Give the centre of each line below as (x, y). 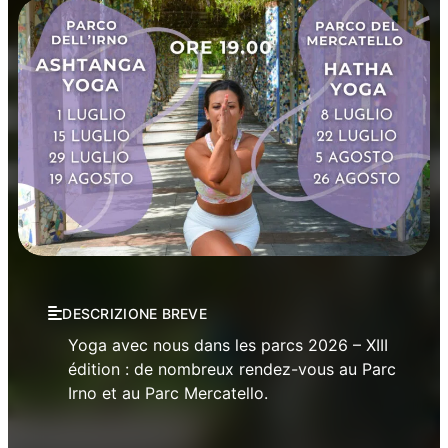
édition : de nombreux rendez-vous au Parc (232, 368)
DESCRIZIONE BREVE (135, 313)
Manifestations (250, 289)
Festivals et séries (110, 289)
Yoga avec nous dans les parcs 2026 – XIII (228, 344)
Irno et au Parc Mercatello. (168, 392)
